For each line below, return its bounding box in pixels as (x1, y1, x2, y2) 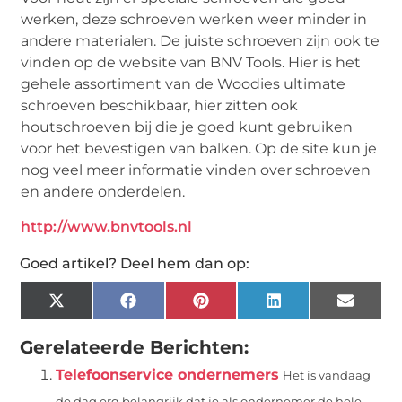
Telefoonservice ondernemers (56, 366, 280, 384)
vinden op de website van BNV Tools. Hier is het (21, 53, 362, 71)
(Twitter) (63, 312, 128, 330)
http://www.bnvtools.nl (21, 218, 193, 236)
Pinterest (207, 298, 277, 316)
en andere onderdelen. (21, 182, 186, 200)
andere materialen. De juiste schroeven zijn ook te (21, 31, 380, 49)
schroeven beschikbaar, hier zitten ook (21, 96, 299, 114)
